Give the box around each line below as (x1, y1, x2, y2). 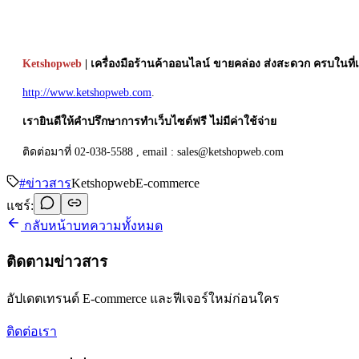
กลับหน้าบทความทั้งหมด (21, 218, 163, 232)
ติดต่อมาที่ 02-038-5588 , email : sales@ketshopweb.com (22, 145, 284, 158)
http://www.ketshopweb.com (22, 86, 151, 99)
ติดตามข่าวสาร (6, 253, 107, 271)
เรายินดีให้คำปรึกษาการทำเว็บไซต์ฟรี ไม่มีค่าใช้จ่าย (22, 115, 276, 127)
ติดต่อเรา (6, 325, 57, 339)
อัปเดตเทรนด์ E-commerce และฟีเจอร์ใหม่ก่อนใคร (6, 292, 280, 306)
